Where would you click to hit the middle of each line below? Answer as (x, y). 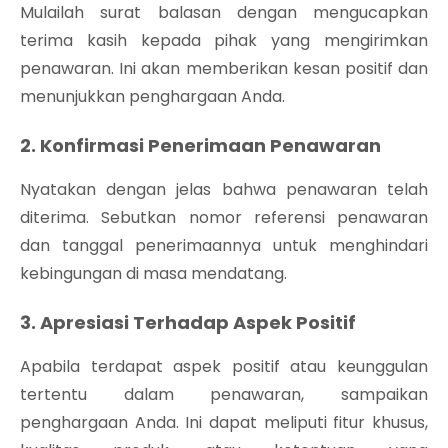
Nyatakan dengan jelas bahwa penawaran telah (224, 189)
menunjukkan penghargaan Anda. (152, 96)
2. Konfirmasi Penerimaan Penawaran (200, 145)
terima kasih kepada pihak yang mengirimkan (224, 40)
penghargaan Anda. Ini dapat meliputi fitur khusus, (224, 422)
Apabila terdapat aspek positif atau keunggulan (224, 366)
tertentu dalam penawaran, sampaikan (224, 394)
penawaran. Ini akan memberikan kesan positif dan (224, 68)
